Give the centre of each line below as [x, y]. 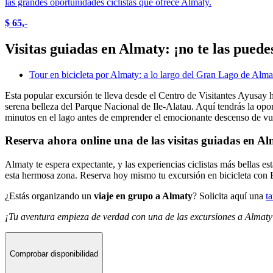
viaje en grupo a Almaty [143, 196]
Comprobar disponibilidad [54, 254]
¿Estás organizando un [49, 196]
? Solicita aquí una [229, 196]
